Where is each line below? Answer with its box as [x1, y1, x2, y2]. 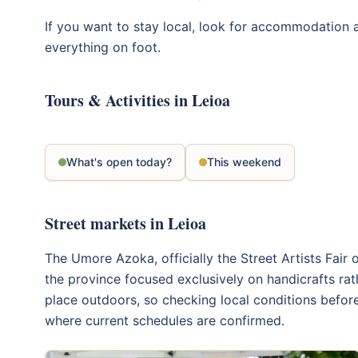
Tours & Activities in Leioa [45, 89, 230, 112]
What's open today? [66, 155, 172, 169]
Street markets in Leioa [45, 212, 206, 235]
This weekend [207, 155, 281, 169]
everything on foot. [45, 39, 161, 55]
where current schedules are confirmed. [45, 312, 284, 328]
